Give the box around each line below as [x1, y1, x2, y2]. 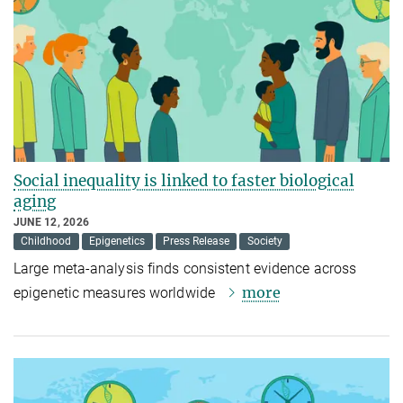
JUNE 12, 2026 [13, 215, 90, 228]
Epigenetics [89, 235, 146, 248]
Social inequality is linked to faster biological [13, 170, 354, 191]
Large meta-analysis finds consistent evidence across [13, 259, 357, 277]
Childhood [21, 235, 72, 248]
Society [246, 235, 282, 248]
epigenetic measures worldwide [13, 283, 223, 301]
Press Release [162, 235, 229, 248]
